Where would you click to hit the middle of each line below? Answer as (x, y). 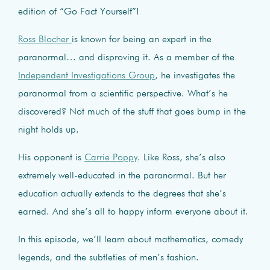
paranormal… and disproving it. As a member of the (126, 58)
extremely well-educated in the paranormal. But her (122, 176)
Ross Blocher (45, 39)
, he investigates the (195, 76)
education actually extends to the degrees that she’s (122, 194)
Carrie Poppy (111, 158)
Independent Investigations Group (86, 76)
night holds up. (49, 130)
